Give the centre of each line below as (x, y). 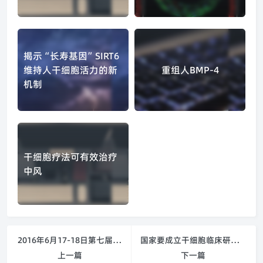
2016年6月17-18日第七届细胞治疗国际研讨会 (117, 240)
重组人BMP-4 (190, 70)
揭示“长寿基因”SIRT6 (71, 56)
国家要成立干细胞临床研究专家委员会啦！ (235, 240)
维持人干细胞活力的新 (70, 70)
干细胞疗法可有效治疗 (70, 157)
